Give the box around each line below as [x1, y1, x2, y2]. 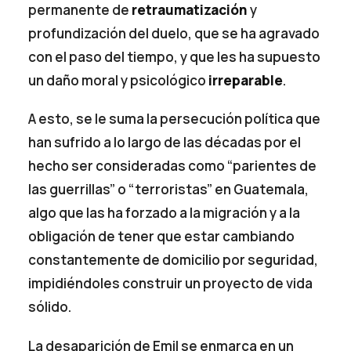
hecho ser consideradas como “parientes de [28, 157, 317, 175]
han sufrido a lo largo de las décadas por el [28, 133, 302, 152]
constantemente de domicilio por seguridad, [28, 251, 319, 270]
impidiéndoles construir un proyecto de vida [28, 274, 313, 293]
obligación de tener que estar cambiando [28, 227, 295, 246]
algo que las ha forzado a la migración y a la [28, 204, 301, 223]
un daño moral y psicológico [28, 71, 209, 90]
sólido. [28, 298, 72, 317]
